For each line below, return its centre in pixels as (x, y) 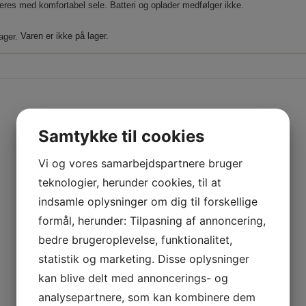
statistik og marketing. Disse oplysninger (144, 259)
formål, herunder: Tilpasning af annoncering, (152, 221)
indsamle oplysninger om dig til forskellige (148, 201)
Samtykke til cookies (121, 136)
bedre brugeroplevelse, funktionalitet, (135, 240)
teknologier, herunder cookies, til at (130, 182)
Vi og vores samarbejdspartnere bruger (140, 163)
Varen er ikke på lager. (63, 36)
